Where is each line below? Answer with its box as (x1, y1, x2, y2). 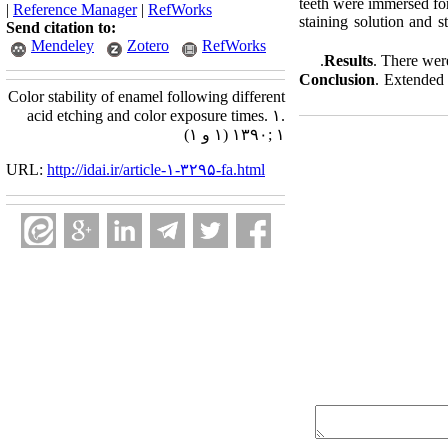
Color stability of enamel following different (8, 88, 285, 105)
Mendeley (31, 37, 94, 54)
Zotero (127, 37, 169, 54)
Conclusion (299, 71, 375, 88)
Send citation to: (6, 19, 116, 36)
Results (324, 52, 373, 69)
